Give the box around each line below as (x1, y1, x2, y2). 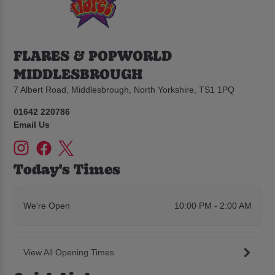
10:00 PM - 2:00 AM (174, 201, 252, 211)
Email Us (14, 120, 50, 130)
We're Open (23, 201, 70, 211)
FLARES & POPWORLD (14, 45, 172, 66)
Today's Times (14, 158, 121, 179)
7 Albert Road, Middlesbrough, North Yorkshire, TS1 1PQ (14, 85, 235, 95)
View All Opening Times (23, 247, 114, 257)
